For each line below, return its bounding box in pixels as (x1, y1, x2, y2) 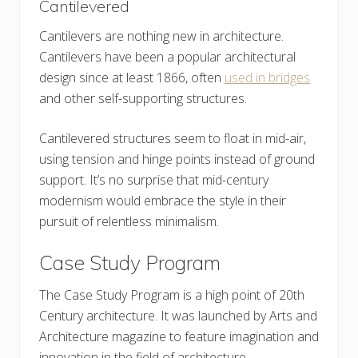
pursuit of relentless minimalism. (39, 213, 219, 230)
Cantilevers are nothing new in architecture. (39, 27, 284, 45)
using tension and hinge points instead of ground (39, 150, 315, 168)
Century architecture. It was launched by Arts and (39, 307, 317, 324)
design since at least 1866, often (39, 69, 225, 86)
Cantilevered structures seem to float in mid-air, (39, 129, 306, 147)
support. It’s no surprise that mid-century (39, 171, 268, 189)
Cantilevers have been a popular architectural (39, 48, 296, 66)
